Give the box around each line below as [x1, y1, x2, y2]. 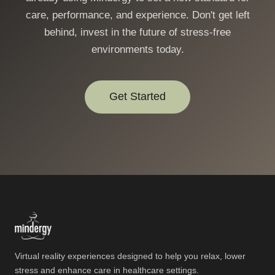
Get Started [109, 90, 166, 103]
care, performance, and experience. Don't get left [25, 9, 250, 21]
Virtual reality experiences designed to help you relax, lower [15, 250, 246, 261]
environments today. [91, 44, 184, 55]
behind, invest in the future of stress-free [44, 26, 231, 38]
